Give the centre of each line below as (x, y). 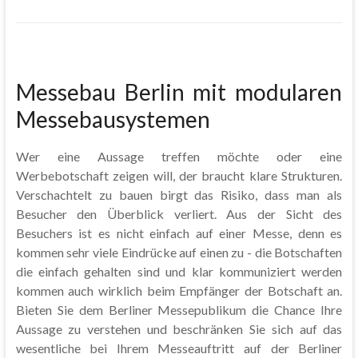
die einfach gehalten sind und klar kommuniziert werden (179, 271)
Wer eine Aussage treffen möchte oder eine (179, 156)
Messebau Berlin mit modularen (179, 92)
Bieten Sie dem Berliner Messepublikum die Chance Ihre (179, 310)
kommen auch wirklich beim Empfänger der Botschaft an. (179, 290)
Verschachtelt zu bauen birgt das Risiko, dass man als (179, 195)
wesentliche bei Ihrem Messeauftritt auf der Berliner (179, 348)
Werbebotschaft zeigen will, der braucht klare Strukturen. (179, 175)
